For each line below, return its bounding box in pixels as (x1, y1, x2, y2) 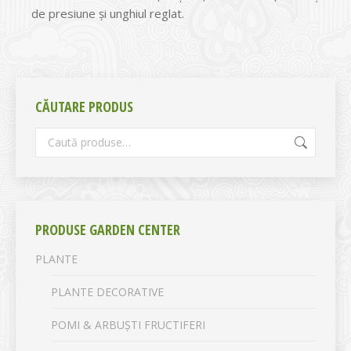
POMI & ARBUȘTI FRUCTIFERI (51, 317, 205, 332)
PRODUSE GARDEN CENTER (35, 220, 180, 239)
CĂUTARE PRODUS (35, 97, 133, 116)
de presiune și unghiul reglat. (31, 5, 184, 21)
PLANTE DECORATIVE (51, 284, 164, 299)
